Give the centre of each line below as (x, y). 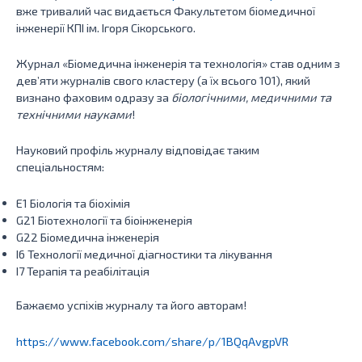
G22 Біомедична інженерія (88, 236)
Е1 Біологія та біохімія (73, 202)
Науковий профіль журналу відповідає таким (138, 150)
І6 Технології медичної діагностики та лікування (144, 253)
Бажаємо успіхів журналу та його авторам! (131, 305)
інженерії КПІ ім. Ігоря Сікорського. (106, 27)
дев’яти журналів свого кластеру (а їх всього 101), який (163, 80)
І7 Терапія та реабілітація (83, 270)
